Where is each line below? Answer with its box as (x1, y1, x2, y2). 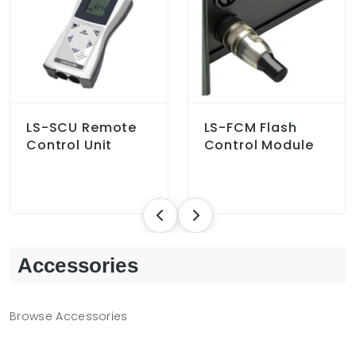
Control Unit (26, 136, 113, 155)
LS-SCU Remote (26, 118, 137, 137)
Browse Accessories (10, 308, 128, 325)
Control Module (203, 136, 314, 155)
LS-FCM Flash (203, 118, 297, 137)
